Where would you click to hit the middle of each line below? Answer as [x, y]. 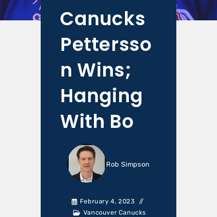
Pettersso [106, 44]
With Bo [97, 121]
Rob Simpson [128, 164]
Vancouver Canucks [115, 212]
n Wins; [96, 70]
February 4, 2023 [107, 201]
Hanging [102, 96]
